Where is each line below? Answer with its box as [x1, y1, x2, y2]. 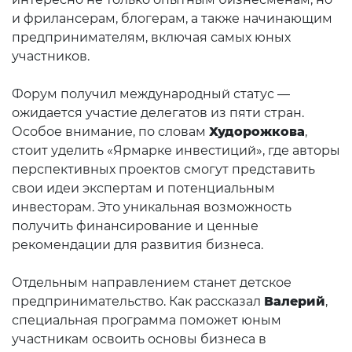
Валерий [264, 294, 325, 309]
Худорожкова [209, 124, 305, 139]
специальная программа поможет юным [12, 313, 281, 328]
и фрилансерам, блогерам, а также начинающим [12, 11, 332, 26]
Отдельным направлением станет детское [12, 275, 291, 290]
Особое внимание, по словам [12, 124, 209, 139]
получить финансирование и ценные [12, 218, 258, 233]
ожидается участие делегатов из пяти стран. [12, 105, 304, 120]
